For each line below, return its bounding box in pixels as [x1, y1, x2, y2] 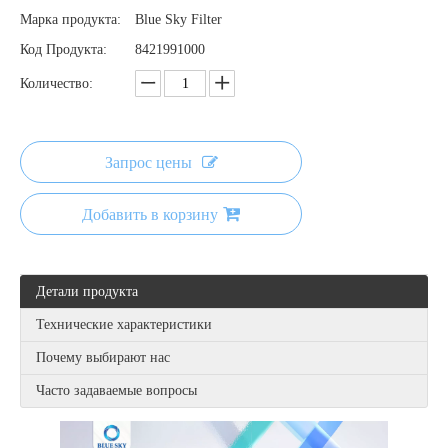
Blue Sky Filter [135, 12, 222, 27]
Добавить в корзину [82, 204, 218, 224]
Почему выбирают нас [36, 348, 170, 366]
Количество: [20, 76, 93, 91]
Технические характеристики [36, 315, 212, 333]
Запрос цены [104, 152, 192, 172]
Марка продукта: [20, 12, 121, 27]
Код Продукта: [20, 42, 107, 57]
